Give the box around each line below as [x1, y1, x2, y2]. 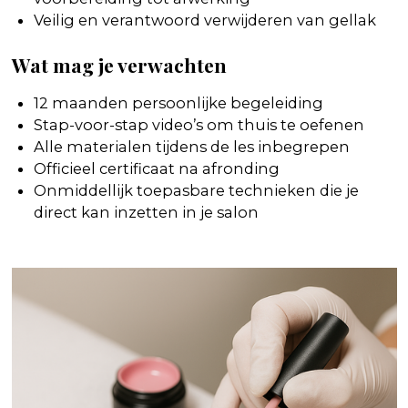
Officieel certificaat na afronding [34, 158, 280, 178]
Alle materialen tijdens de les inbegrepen [34, 137, 350, 156]
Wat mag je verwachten [11, 52, 227, 78]
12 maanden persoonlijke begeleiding [34, 93, 323, 112]
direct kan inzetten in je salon [34, 202, 259, 221]
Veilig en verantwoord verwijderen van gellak [34, 10, 376, 29]
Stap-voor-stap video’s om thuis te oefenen [34, 115, 364, 134]
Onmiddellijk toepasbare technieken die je [34, 180, 359, 199]
